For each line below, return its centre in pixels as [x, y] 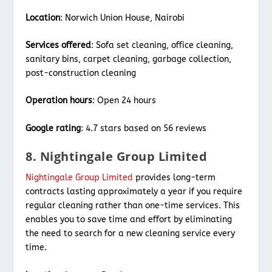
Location [43, 18]
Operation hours [59, 101]
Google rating [53, 128]
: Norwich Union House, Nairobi [123, 18]
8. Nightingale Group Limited [117, 157]
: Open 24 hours [124, 101]
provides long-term [175, 178]
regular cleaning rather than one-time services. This [133, 206]
